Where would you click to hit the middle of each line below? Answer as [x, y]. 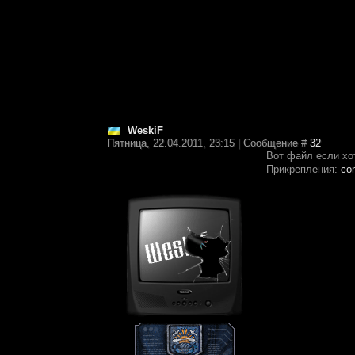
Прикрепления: [303, 169]
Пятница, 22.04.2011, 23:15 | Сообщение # [208, 143]
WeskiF [145, 130]
